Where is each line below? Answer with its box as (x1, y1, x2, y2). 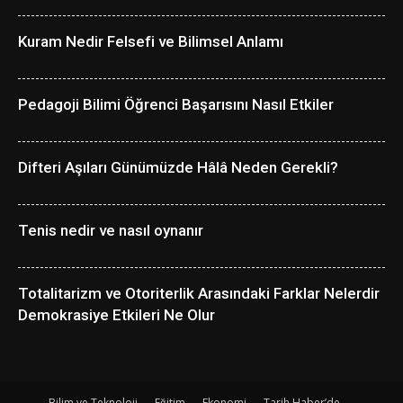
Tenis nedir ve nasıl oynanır (18, 221, 203, 240)
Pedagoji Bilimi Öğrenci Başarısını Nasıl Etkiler (18, 95, 334, 114)
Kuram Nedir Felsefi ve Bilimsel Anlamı (18, 32, 283, 51)
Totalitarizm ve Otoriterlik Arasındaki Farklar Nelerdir (18, 284, 380, 303)
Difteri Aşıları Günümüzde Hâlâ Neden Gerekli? (18, 158, 338, 177)
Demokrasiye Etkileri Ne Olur (18, 306, 215, 325)
